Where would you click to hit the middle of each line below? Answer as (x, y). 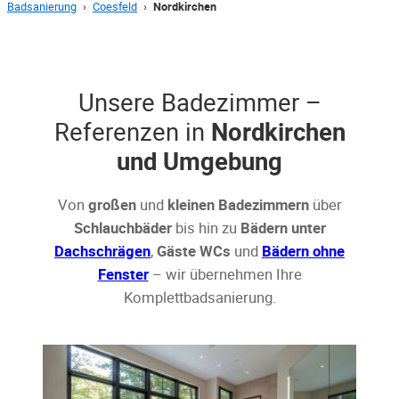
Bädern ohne (303, 251)
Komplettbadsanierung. (199, 297)
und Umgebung (199, 160)
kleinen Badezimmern (238, 204)
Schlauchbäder (122, 228)
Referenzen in (132, 131)
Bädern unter (283, 228)
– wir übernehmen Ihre (225, 274)
